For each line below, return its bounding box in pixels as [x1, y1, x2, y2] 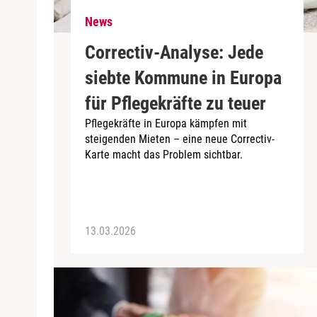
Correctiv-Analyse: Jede [85, 41, 263, 63]
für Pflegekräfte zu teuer [85, 92, 266, 114]
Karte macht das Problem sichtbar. [85, 147, 243, 161]
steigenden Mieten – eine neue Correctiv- [85, 132, 275, 146]
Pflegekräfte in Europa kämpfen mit [85, 116, 247, 130]
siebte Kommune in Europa [85, 67, 282, 88]
